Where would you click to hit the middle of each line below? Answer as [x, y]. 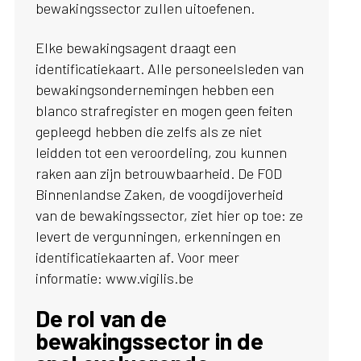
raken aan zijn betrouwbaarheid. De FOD [159, 174]
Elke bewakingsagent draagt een [136, 48]
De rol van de [102, 318]
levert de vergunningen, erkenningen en [158, 237]
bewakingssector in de [150, 341]
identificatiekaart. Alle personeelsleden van [170, 69]
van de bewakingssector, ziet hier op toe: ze [170, 216]
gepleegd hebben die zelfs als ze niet [149, 132]
